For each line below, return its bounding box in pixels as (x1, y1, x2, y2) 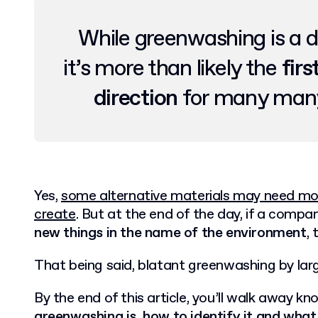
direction (93, 84, 178, 114)
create (34, 205, 76, 224)
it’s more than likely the (62, 54, 282, 84)
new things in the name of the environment (34, 224, 307, 243)
